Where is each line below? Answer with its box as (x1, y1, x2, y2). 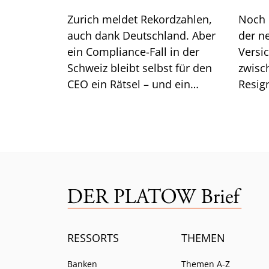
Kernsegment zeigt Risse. (67, 92, 193, 107)
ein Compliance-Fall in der (67, 44, 199, 59)
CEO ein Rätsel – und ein (67, 76, 190, 91)
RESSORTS (67, 230, 119, 245)
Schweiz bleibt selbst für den (67, 60, 212, 75)
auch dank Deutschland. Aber (67, 28, 216, 43)
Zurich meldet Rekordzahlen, (67, 11, 212, 26)
